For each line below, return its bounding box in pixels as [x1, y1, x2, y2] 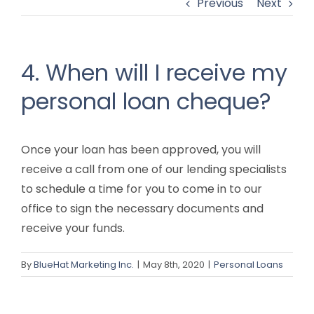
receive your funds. [21, 220, 125, 237]
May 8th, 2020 [143, 258, 205, 272]
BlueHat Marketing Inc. [34, 258, 134, 272]
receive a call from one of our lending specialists [21, 161, 287, 178]
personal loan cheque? [21, 85, 271, 117]
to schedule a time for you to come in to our [21, 181, 262, 198]
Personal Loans [214, 258, 283, 272]
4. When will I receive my [21, 56, 287, 88]
